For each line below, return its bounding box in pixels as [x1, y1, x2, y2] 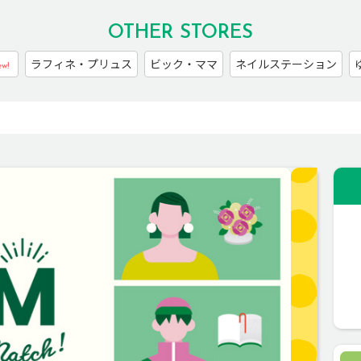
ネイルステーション [235, 55, 337, 72]
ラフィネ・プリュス [31, 55, 132, 72]
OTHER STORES [108, 23, 253, 43]
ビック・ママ [150, 55, 218, 72]
